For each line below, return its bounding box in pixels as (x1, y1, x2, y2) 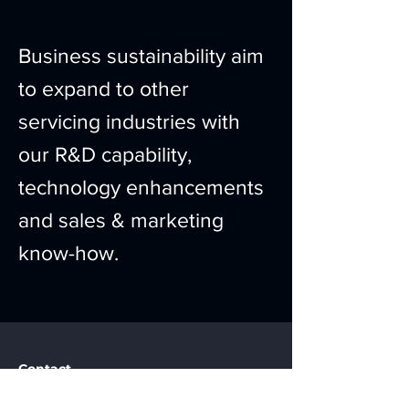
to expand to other (18, 78, 189, 100)
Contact (18, 361, 71, 377)
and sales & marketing (18, 209, 224, 231)
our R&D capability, (18, 143, 192, 165)
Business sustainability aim (18, 45, 264, 67)
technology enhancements (18, 176, 264, 198)
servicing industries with (18, 110, 240, 132)
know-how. (18, 242, 119, 264)
